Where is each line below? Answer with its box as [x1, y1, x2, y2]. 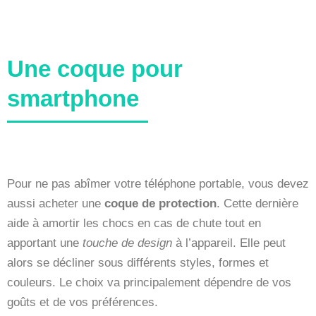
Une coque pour [7, 55, 183, 82]
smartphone [7, 85, 139, 111]
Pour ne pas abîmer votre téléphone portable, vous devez [7, 176, 309, 190]
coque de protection [104, 196, 217, 210]
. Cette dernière [217, 196, 298, 210]
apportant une [7, 236, 83, 250]
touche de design [83, 236, 172, 250]
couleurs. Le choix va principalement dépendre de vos [7, 275, 291, 289]
